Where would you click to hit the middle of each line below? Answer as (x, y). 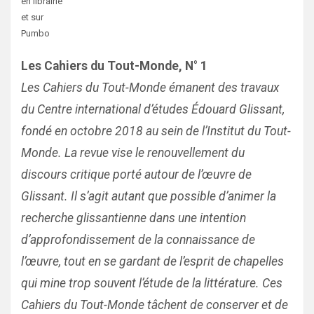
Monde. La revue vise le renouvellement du (133, 153)
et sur (32, 17)
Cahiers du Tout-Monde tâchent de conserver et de (155, 305)
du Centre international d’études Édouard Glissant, (153, 109)
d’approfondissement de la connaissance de (138, 240)
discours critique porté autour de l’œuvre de (136, 175)
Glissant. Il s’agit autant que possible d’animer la (149, 196)
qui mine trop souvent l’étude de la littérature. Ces (152, 283)
